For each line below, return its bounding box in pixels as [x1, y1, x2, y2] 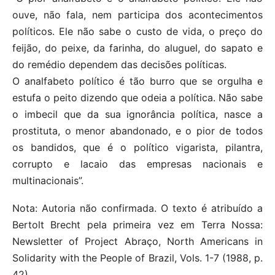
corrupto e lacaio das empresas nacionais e [12, 158, 263, 171]
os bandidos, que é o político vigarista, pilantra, [12, 141, 263, 154]
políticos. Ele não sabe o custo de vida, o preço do [12, 25, 263, 38]
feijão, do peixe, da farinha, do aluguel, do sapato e [12, 42, 263, 55]
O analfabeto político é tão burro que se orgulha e [12, 75, 263, 88]
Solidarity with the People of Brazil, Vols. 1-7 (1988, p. [12, 252, 263, 265]
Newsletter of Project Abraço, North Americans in [12, 235, 263, 248]
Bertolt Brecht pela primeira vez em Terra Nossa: [12, 219, 263, 231]
